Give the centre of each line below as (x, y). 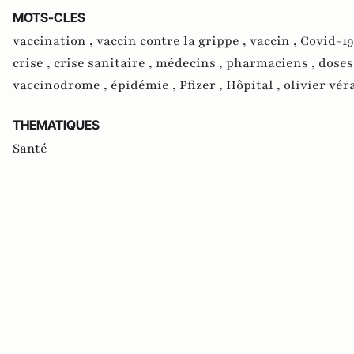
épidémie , (145, 86)
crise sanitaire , (105, 64)
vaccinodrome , (62, 86)
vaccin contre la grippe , (173, 41)
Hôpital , (255, 86)
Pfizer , (203, 86)
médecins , (191, 64)
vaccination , (55, 41)
